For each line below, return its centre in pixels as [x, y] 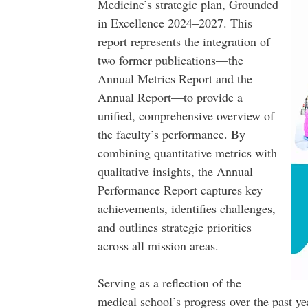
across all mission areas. [158, 245]
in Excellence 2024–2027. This [175, 23]
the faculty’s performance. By [171, 134]
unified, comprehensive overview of [186, 115]
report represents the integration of [184, 41]
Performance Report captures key [180, 190]
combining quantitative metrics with [187, 153]
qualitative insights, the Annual [175, 171]
